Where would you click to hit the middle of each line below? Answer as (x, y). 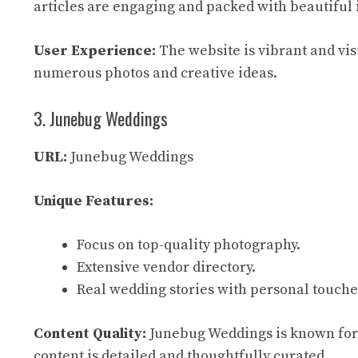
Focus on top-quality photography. (189, 245)
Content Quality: (90, 334)
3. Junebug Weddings (101, 118)
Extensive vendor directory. (166, 267)
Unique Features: (93, 201)
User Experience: (95, 51)
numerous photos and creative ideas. (155, 73)
